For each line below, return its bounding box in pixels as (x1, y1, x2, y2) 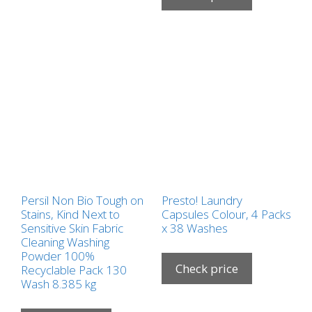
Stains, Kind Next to (21, 205, 120, 222)
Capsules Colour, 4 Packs (161, 205, 291, 222)
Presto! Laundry (161, 192, 242, 208)
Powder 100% (21, 247, 95, 264)
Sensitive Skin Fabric (21, 219, 123, 236)
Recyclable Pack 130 (21, 261, 127, 278)
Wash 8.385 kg (21, 275, 96, 292)
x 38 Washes (161, 219, 228, 236)
